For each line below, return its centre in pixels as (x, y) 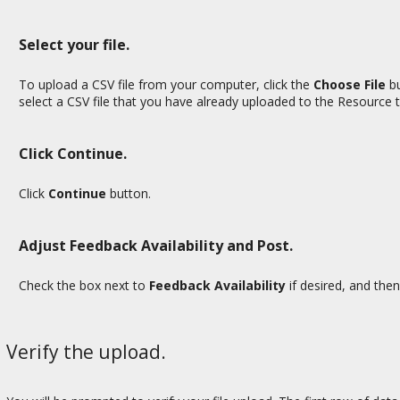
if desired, (316, 286)
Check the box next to (84, 286)
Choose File (350, 84)
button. (129, 193)
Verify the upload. (86, 351)
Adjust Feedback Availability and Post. (156, 246)
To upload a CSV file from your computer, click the (166, 84)
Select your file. (74, 44)
